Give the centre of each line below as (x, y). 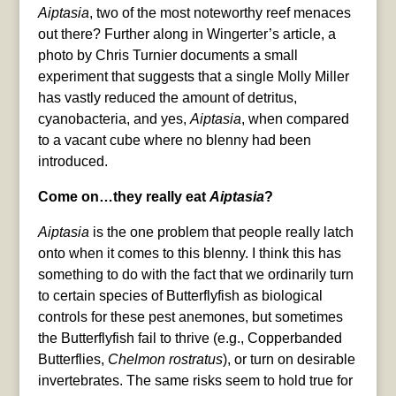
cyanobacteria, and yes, (114, 119)
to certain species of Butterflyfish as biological (180, 296)
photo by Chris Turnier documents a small (168, 56)
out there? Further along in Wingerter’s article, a (187, 34)
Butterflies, (72, 360)
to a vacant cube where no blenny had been (174, 141)
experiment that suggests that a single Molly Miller (193, 77)
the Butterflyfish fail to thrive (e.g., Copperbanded (190, 339)
